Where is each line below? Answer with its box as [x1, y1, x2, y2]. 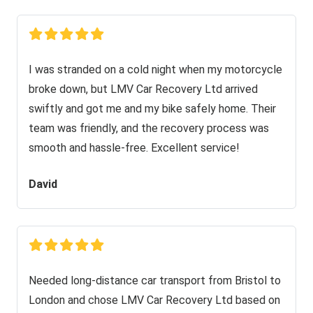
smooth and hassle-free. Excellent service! [29, 140, 240, 154]
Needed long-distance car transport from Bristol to [29, 273, 281, 287]
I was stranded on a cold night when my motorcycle [29, 62, 282, 76]
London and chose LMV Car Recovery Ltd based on [29, 293, 280, 307]
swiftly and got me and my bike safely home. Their [29, 101, 276, 115]
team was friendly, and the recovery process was [29, 121, 269, 135]
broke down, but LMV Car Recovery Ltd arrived [29, 82, 258, 96]
